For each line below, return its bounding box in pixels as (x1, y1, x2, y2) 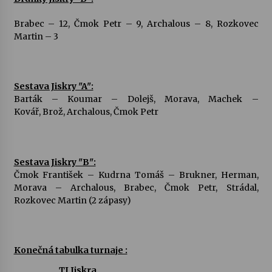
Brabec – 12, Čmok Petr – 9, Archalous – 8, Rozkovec (13, 18, 259, 29)
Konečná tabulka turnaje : (13, 245, 127, 256)
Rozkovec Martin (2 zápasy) (13, 195, 131, 206)
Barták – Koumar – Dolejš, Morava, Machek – (13, 93, 259, 104)
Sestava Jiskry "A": (13, 81, 93, 92)
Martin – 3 (13, 31, 71, 42)
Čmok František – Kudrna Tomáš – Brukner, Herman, (13, 169, 259, 180)
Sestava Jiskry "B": (13, 157, 96, 168)
